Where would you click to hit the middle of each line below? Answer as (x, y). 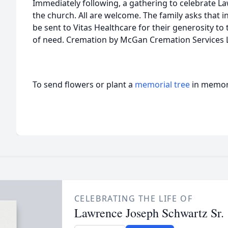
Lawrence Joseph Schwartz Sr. (149, 213)
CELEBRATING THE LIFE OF (133, 198)
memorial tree (162, 84)
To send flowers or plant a (84, 84)
